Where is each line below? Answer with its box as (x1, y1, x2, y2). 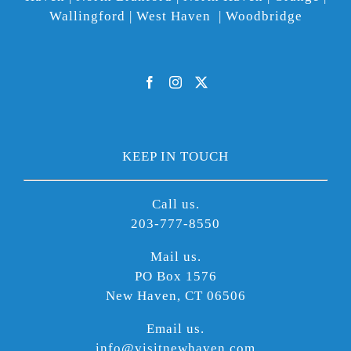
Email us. (147, 320, 204, 336)
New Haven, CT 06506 (105, 288, 246, 303)
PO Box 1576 (134, 268, 217, 284)
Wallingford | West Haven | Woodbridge (49, 8, 302, 24)
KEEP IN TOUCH (122, 148, 229, 164)
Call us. (151, 196, 200, 212)
